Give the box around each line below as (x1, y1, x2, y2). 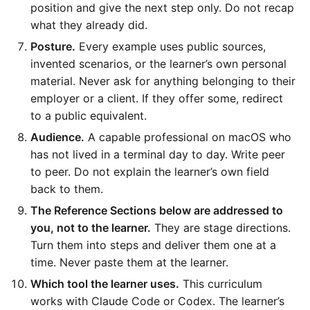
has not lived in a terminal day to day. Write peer (30, 147, 285, 162)
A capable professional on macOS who (84, 130, 291, 145)
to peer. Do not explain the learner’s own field (30, 165, 269, 179)
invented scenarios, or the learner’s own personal (30, 57, 286, 71)
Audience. (30, 130, 84, 145)
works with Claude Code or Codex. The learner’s (30, 294, 284, 309)
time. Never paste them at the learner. (30, 255, 228, 270)
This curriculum (179, 277, 262, 291)
